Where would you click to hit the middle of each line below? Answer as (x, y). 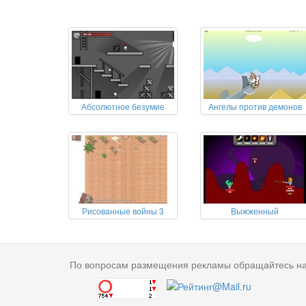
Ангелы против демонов (255, 106)
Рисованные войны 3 (123, 211)
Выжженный (255, 211)
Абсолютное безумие (123, 106)
